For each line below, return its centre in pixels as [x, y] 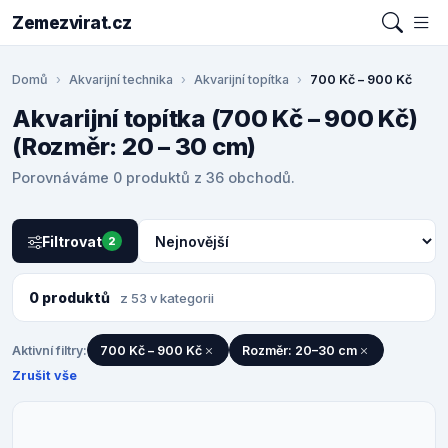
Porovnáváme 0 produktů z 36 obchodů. [153, 178]
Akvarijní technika [121, 80]
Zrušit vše [44, 376]
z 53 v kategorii [167, 298]
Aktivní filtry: [49, 350]
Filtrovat [72, 241]
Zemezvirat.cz [72, 22]
